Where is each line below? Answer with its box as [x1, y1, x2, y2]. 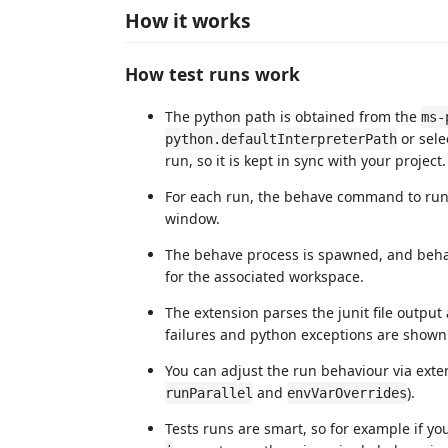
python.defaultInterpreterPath [165, 130, 397, 147]
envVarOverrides [287, 384, 407, 401]
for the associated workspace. [165, 266, 364, 286]
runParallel [165, 384, 253, 401]
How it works [125, 6, 251, 34]
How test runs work [125, 62, 300, 87]
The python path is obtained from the [165, 106, 421, 126]
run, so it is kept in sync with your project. [165, 150, 446, 170]
